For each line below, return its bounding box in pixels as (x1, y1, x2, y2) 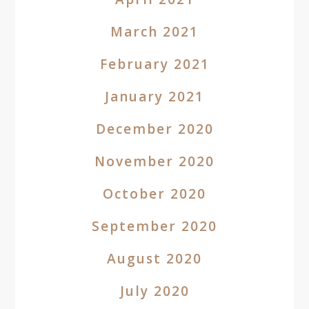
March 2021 (110, 23, 199, 41)
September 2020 (92, 217, 217, 235)
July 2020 (119, 282, 190, 300)
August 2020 (107, 250, 202, 268)
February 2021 (99, 55, 210, 73)
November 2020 (94, 152, 215, 170)
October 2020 (103, 185, 206, 203)
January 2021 (105, 88, 204, 106)
